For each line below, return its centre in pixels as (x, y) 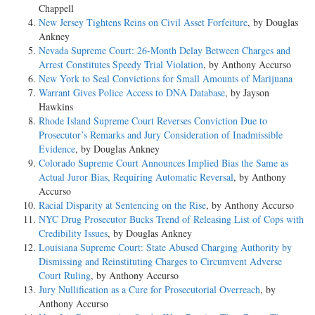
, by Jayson (247, 92)
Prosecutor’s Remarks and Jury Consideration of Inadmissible (161, 134)
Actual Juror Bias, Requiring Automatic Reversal (136, 176)
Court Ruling (65, 275)
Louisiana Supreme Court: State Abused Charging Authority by (165, 247)
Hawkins (56, 106)
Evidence (57, 148)
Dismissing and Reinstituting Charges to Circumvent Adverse (160, 261)
